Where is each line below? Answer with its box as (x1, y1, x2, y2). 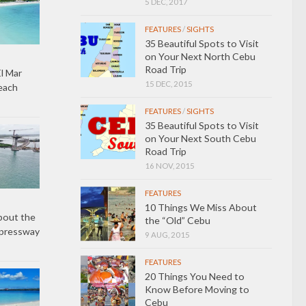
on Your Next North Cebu (145, 50, 255, 62)
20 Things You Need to (145, 270, 245, 282)
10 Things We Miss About (145, 201, 257, 213)
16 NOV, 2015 (145, 161, 195, 170)
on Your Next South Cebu (145, 132, 256, 144)
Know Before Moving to (145, 283, 249, 295)
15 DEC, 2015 (145, 79, 193, 88)
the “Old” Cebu (145, 214, 210, 226)
